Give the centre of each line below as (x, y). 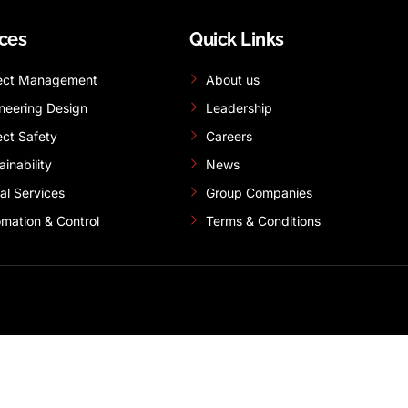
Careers (229, 137)
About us (232, 80)
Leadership (239, 108)
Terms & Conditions (263, 221)
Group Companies (259, 193)
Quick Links (237, 40)
